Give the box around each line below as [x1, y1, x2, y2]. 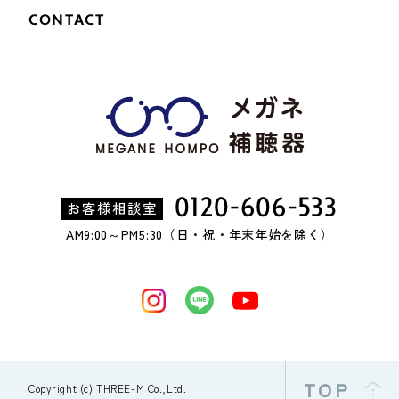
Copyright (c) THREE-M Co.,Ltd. [28, 381, 187, 396]
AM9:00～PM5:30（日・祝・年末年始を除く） [65, 225, 334, 244]
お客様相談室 [67, 197, 158, 217]
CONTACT [28, 11, 105, 30]
